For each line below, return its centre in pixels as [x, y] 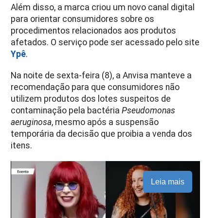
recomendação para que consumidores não [95, 87]
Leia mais [167, 182]
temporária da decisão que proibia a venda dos [102, 134]
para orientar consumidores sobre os [83, 19]
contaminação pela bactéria [66, 110]
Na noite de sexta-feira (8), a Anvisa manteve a [101, 75]
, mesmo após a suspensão [105, 122]
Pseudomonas [149, 110]
